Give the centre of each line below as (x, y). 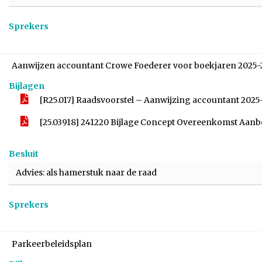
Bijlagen (27, 86)
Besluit (24, 154)
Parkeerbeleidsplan (52, 244)
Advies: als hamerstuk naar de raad (86, 173)
